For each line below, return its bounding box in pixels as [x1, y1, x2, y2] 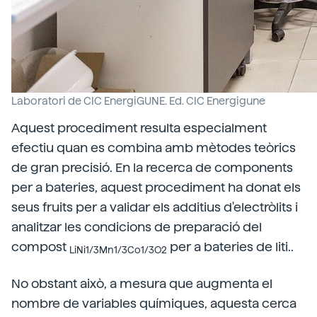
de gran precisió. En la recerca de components [11, 159, 293, 175]
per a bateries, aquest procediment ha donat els [11, 179, 301, 195]
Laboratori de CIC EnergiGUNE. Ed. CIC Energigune [11, 94, 265, 108]
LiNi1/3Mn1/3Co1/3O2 [69, 244, 167, 256]
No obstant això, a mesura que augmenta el [11, 275, 272, 291]
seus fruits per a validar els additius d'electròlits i [11, 199, 298, 214]
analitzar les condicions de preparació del [11, 219, 262, 234]
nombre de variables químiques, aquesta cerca [11, 295, 296, 311]
